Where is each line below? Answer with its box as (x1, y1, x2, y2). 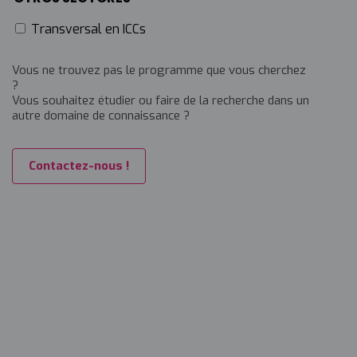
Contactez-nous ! (29, 158, 129, 174)
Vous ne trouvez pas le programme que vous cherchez (12, 62, 306, 78)
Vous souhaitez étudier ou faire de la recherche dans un (12, 92, 309, 108)
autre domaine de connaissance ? (12, 108, 190, 124)
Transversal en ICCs (31, 21, 146, 37)
